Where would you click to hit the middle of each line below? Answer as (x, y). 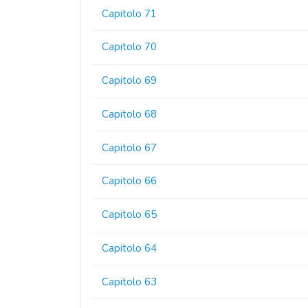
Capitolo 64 (130, 249)
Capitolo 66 (130, 181)
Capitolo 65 (130, 215)
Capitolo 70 (130, 47)
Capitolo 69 (130, 81)
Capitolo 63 (130, 282)
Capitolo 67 (130, 147)
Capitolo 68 (130, 114)
